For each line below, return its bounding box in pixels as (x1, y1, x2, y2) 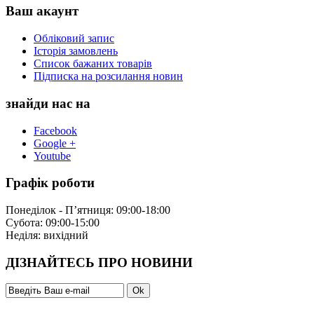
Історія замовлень (34, 45, 118, 57)
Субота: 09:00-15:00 (6, 216, 100, 228)
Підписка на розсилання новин (34, 70, 183, 83)
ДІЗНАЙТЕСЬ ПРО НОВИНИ (6, 254, 193, 270)
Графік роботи (6, 175, 95, 191)
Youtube (34, 149, 71, 162)
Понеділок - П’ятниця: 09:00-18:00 (6, 203, 170, 216)
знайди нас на (6, 95, 90, 111)
